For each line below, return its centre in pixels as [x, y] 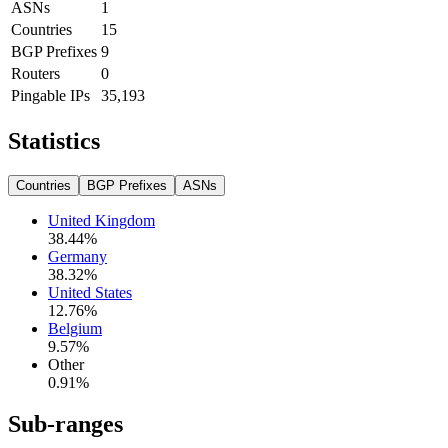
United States [90, 292]
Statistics [54, 140]
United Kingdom [101, 220]
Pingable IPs [50, 95]
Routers [35, 73]
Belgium [75, 328]
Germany [77, 256]
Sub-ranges [65, 424]
